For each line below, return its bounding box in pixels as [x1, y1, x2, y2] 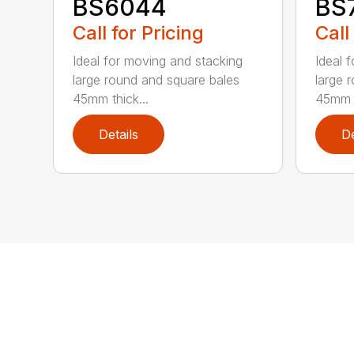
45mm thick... [73, 90, 149, 107]
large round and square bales [73, 71, 240, 88]
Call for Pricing [73, 21, 205, 44]
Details [99, 126, 139, 142]
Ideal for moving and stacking [73, 52, 243, 69]
